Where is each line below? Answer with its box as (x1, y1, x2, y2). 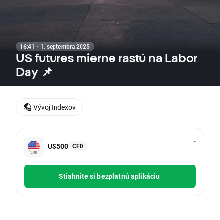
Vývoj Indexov (33, 102, 76, 111)
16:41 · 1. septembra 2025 (20, 42, 90, 50)
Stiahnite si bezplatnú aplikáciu (58, 171, 160, 181)
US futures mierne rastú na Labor (16, 51, 197, 65)
